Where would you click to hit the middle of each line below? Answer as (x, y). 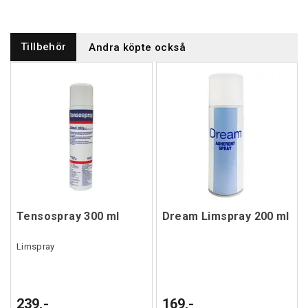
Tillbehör (44, 47)
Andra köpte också (137, 47)
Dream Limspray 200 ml (225, 216)
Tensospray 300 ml (68, 216)
